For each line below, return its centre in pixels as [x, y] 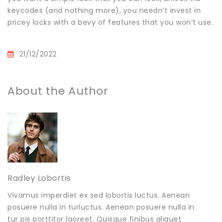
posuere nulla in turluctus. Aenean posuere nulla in [101, 207]
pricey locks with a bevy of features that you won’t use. [110, 22]
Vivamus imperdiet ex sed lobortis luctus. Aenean [99, 195]
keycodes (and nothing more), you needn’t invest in [104, 10]
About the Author [58, 91]
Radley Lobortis [39, 178]
